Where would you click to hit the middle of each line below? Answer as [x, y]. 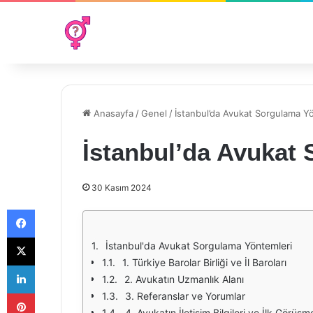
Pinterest [54, 293]
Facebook [56, 209]
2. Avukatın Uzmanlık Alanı [184, 279]
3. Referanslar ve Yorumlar [185, 296]
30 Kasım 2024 [122, 188]
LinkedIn [52, 265]
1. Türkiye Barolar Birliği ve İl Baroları [204, 262]
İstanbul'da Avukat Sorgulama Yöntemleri [199, 246]
